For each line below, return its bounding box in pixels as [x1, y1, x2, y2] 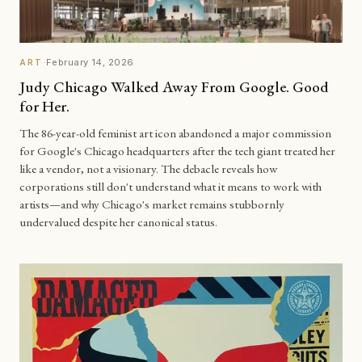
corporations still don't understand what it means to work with [19, 178, 322, 195]
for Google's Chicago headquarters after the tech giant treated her [19, 142, 335, 159]
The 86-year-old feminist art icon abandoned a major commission [19, 124, 331, 141]
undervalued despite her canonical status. [19, 213, 217, 230]
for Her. [19, 96, 69, 117]
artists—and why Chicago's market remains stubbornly [19, 196, 284, 213]
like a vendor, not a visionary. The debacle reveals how [19, 160, 277, 177]
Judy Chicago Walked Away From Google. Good [19, 77, 329, 98]
